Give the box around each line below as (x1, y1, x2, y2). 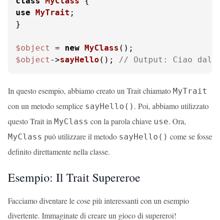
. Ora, (168, 116, 186, 126)
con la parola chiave (88, 116, 154, 126)
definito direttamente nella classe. (8, 146, 110, 157)
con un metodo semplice (8, 101, 85, 111)
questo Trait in (8, 116, 54, 126)
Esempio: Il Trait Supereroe (8, 169, 140, 185)
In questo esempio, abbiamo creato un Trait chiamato (8, 85, 173, 96)
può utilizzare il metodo (42, 131, 119, 141)
